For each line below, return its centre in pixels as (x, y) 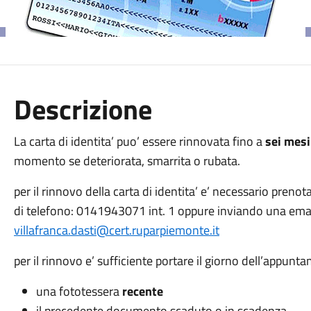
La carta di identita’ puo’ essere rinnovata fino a (139, 141)
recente (142, 291)
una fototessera (79, 291)
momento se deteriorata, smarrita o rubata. (127, 161)
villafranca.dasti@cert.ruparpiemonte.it (116, 230)
